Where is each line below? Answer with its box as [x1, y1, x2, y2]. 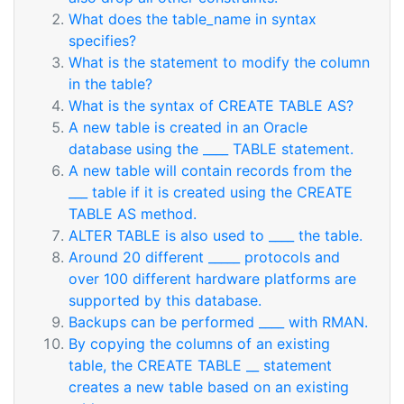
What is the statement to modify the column [69, 53, 370, 71]
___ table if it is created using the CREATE [69, 183, 353, 201]
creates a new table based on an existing [69, 378, 349, 396]
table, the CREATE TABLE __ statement [69, 356, 332, 374]
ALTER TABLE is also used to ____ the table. [69, 226, 363, 244]
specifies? [69, 32, 136, 50]
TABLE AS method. [69, 205, 197, 223]
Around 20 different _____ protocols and [69, 248, 340, 266]
